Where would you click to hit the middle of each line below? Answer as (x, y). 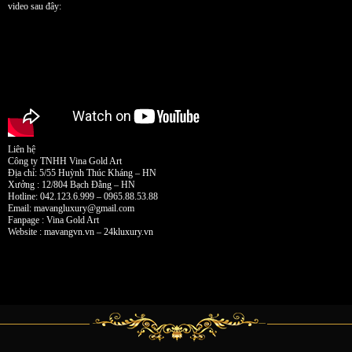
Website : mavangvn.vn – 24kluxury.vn (81, 231)
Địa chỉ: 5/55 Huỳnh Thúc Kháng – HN (82, 172)
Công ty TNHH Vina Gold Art (65, 161)
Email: (21, 208)
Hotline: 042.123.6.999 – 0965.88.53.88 (83, 196)
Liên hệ (22, 149)
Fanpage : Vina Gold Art (53, 220)
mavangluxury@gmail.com (84, 208)
